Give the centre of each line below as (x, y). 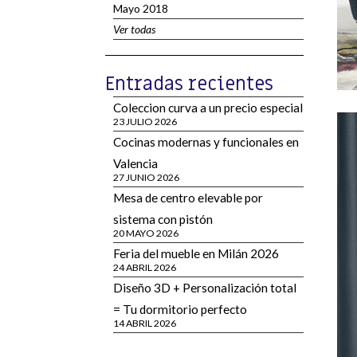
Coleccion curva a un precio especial (208, 108)
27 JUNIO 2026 (146, 177)
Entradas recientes (189, 84)
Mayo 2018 (141, 8)
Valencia (135, 163)
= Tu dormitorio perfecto (180, 309)
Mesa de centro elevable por (188, 198)
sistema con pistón (163, 219)
